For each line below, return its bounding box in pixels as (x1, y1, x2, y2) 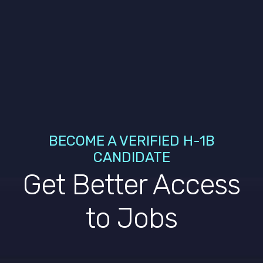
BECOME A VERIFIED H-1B (48, 133, 215, 149)
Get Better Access (23, 168, 240, 201)
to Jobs (86, 201, 177, 235)
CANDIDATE (93, 149, 170, 166)
